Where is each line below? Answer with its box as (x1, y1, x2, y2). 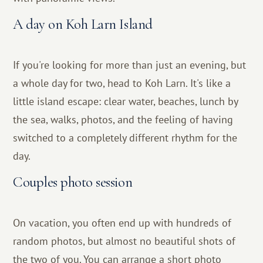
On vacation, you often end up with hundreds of (13, 215, 232, 230)
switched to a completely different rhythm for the (13, 130, 238, 144)
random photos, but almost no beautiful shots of (13, 234, 236, 248)
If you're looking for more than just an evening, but (13, 58, 247, 72)
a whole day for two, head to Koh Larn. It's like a (13, 76, 231, 90)
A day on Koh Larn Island (13, 15, 153, 33)
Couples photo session (13, 173, 133, 191)
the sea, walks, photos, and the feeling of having (13, 112, 234, 126)
